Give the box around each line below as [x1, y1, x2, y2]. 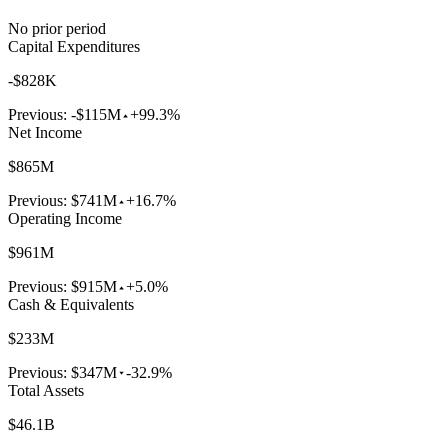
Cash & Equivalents [8, 296, 134, 314]
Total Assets [8, 382, 84, 400]
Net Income [8, 124, 82, 142]
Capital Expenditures [8, 38, 140, 56]
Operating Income [8, 210, 122, 228]
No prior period [8, 20, 106, 38]
